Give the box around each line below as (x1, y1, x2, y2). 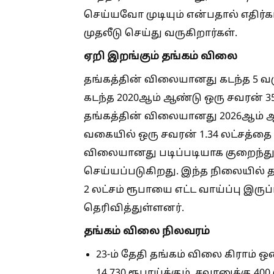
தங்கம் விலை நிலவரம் (84, 224, 210, 238)
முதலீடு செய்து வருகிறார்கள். (84, 27, 237, 40)
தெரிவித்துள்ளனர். (84, 202, 184, 215)
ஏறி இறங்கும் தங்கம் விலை (84, 50, 237, 63)
